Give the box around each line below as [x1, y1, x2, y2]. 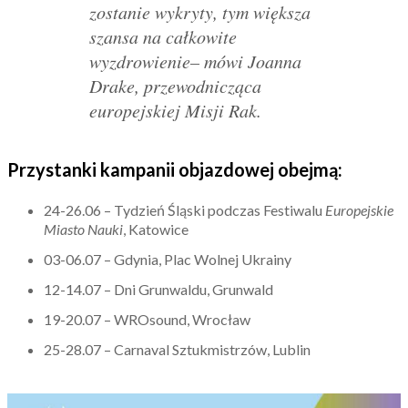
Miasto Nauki [44, 219, 123, 238]
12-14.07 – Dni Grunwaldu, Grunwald [44, 280, 273, 298]
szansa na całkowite [89, 24, 237, 48]
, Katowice [123, 219, 189, 238]
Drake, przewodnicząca [89, 73, 261, 97]
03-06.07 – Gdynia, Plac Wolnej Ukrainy [44, 250, 291, 268]
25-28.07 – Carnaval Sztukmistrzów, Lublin [44, 340, 311, 358]
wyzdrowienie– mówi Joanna [89, 48, 301, 73]
